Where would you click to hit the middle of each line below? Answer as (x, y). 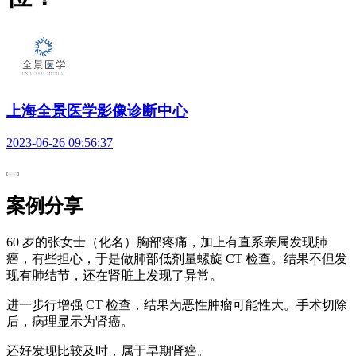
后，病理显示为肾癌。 (70, 322)
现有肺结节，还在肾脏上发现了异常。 (114, 276)
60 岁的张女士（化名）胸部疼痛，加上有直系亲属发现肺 (167, 242)
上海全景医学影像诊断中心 (97, 110)
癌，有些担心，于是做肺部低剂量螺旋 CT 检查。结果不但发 (177, 259)
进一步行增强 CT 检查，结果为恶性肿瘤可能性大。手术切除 (177, 305)
